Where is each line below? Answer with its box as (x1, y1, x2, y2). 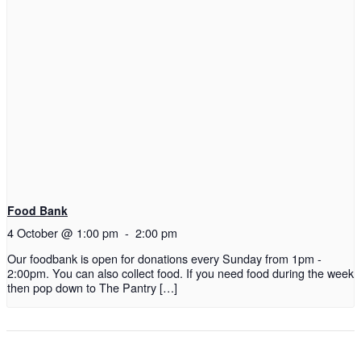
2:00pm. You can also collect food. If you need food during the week (7, 264, 354, 282)
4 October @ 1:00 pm (7, 223, 118, 241)
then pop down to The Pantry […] (7, 279, 177, 297)
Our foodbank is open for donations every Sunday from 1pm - (7, 250, 322, 268)
